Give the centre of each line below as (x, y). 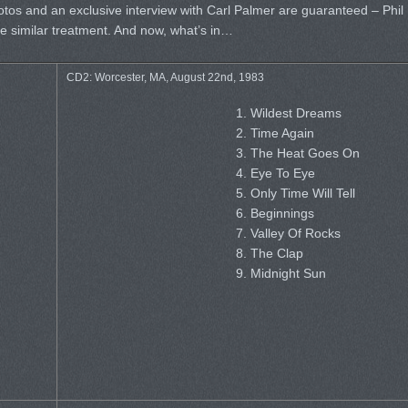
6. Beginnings (275, 213)
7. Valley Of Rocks (288, 233)
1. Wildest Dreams (288, 113)
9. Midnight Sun (280, 273)
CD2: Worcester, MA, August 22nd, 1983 (165, 77)
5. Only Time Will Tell (295, 193)
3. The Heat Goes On (297, 153)
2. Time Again (275, 133)
